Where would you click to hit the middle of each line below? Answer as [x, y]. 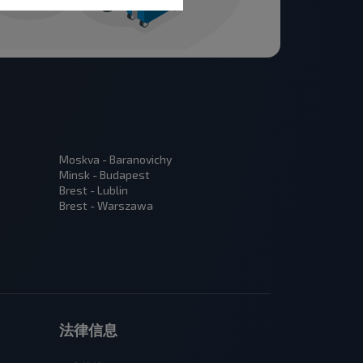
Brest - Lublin [94, 190]
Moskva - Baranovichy [115, 160]
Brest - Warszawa [106, 206]
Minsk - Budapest [105, 175]
